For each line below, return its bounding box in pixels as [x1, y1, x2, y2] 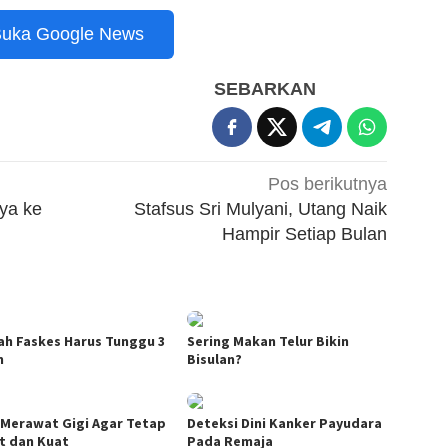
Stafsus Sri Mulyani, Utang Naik [134, 199, 388, 220]
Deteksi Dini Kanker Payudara [187, 414, 383, 433]
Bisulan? [187, 350, 243, 369]
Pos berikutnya [268, 174, 388, 195]
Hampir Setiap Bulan [222, 224, 388, 245]
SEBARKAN [214, 79, 317, 100]
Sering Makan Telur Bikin [187, 332, 350, 351]
